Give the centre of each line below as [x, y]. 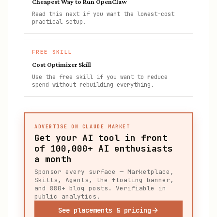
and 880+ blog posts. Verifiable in [100, 188]
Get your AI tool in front [101, 138]
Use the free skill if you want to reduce [100, 77]
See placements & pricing [105, 210]
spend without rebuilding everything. [93, 85]
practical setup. [59, 22]
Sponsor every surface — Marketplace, [104, 172]
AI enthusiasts [133, 148]
